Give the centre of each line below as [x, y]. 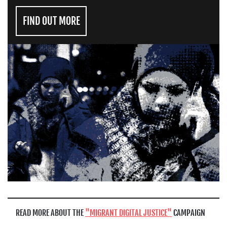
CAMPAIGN [188, 213]
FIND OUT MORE [51, 21]
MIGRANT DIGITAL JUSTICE [128, 213]
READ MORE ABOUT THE [50, 213]
